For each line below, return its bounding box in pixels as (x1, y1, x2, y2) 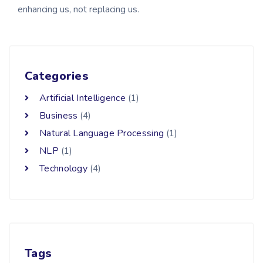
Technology (39, 162, 87, 176)
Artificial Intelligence (39, 92, 126, 105)
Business (39, 109, 78, 123)
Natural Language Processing (39, 127, 164, 140)
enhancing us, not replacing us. (18, 3, 139, 16)
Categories (25, 68, 89, 85)
